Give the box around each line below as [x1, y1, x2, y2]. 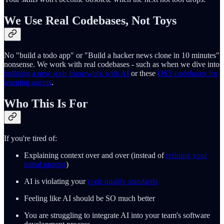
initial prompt [24, 159, 66, 168]
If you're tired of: [4, 133, 57, 142]
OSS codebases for [157, 69, 217, 78]
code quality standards [87, 176, 157, 185]
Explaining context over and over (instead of [24, 150, 166, 159]
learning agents [4, 78, 51, 87]
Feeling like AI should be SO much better [24, 193, 155, 202]
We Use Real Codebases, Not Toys [4, 14, 176, 27]
